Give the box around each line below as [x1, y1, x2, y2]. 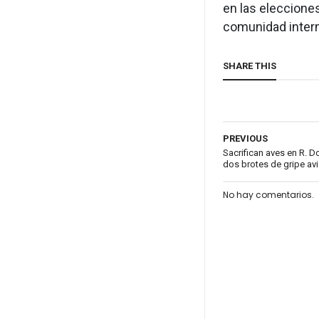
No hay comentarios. [223, 189, 315, 201]
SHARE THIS [223, 61, 277, 71]
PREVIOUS [223, 133, 268, 144]
